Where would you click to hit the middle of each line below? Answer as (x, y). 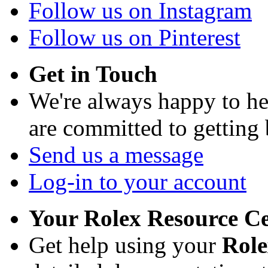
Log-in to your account (138, 182)
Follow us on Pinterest (135, 38)
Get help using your (125, 245)
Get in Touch (93, 74)
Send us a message (116, 155)
